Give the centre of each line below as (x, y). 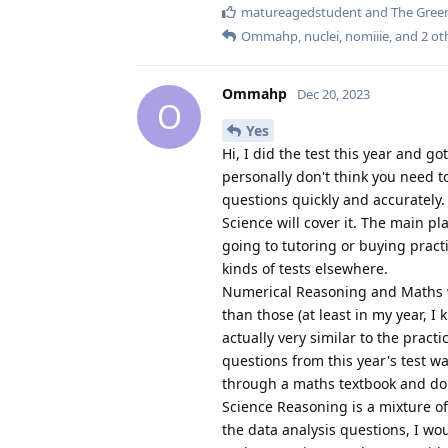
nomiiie (367, 35)
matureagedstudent (301, 11)
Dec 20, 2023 (333, 93)
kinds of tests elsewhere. (305, 268)
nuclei (321, 35)
